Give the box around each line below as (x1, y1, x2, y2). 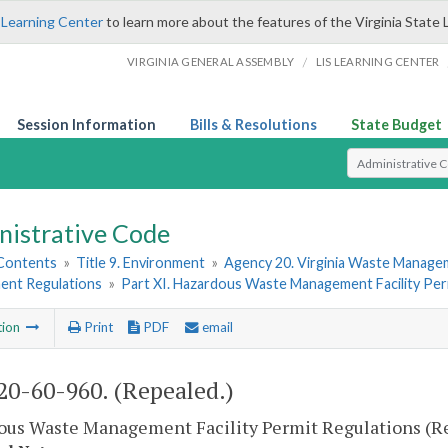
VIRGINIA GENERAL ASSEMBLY (127, 55, 295, 68)
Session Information (17, 116, 156, 133)
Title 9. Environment (76, 254, 206, 272)
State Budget (351, 116, 442, 133)
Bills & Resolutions (190, 116, 317, 133)
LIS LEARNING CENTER (315, 55, 440, 68)
